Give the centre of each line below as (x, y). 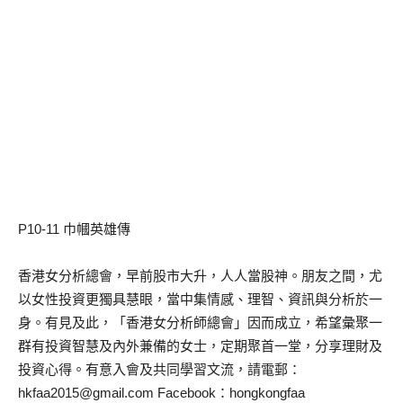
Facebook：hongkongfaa (229, 393)
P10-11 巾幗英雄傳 (74, 229)
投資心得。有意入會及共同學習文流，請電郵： (160, 369)
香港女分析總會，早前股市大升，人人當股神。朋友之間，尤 (200, 276)
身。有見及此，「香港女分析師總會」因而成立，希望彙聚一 (200, 322)
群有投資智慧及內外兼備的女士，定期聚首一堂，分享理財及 (200, 346)
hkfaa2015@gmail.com (86, 393)
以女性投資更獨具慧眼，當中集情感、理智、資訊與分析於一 (200, 299)
